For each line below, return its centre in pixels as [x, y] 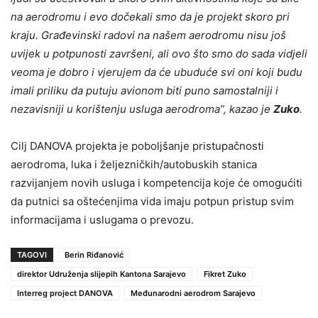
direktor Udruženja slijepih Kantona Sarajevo [102, 274]
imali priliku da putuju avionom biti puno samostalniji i [144, 90]
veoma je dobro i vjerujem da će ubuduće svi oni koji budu [157, 72]
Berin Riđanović [94, 254]
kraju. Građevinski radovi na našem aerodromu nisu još [148, 35]
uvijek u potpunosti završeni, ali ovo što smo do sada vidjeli [159, 53]
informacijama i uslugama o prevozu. [102, 219]
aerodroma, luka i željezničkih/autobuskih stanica [134, 164]
